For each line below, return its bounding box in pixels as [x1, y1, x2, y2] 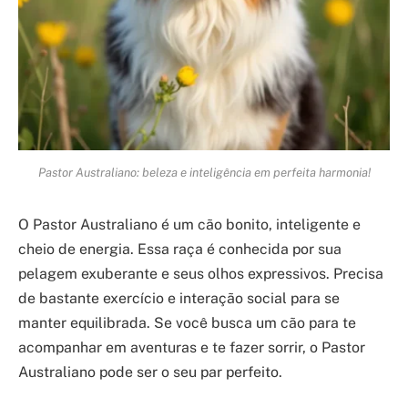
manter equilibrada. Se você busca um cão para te [18, 314, 356, 332]
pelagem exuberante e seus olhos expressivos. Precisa [18, 265, 383, 283]
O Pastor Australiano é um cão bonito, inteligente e [18, 216, 361, 234]
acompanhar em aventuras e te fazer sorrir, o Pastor [18, 339, 365, 357]
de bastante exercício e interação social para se [18, 290, 340, 308]
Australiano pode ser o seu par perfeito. [18, 363, 282, 382]
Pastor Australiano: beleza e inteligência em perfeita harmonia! [37, 165, 371, 180]
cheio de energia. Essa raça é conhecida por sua [18, 240, 342, 259]
